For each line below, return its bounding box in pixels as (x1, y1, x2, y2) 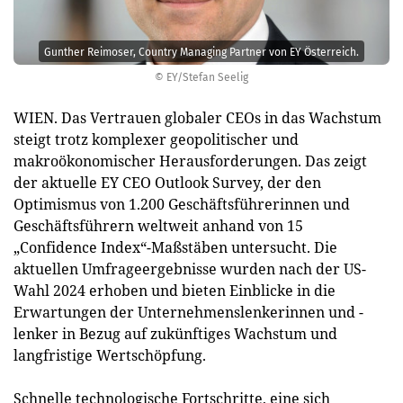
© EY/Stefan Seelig (155, 71, 248, 84)
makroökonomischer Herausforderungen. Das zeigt (13, 151, 367, 171)
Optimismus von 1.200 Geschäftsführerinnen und (13, 194, 350, 214)
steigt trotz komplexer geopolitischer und (13, 130, 299, 149)
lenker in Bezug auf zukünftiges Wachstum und (13, 324, 337, 344)
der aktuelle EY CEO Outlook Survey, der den (13, 173, 321, 193)
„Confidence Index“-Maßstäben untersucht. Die (13, 237, 337, 257)
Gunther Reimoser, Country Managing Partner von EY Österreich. (44, 45, 359, 58)
